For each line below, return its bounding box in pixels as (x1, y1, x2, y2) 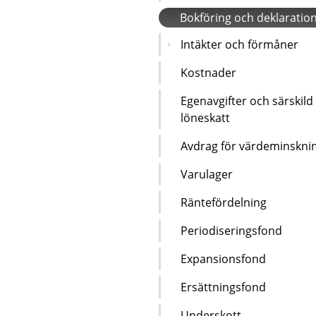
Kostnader (181, 64, 236, 80)
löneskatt (181, 109, 230, 126)
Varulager (181, 166, 233, 182)
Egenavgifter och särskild (181, 92, 313, 109)
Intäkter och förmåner (181, 36, 298, 52)
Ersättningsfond (181, 279, 266, 295)
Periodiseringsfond (181, 222, 282, 238)
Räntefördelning (181, 194, 267, 210)
